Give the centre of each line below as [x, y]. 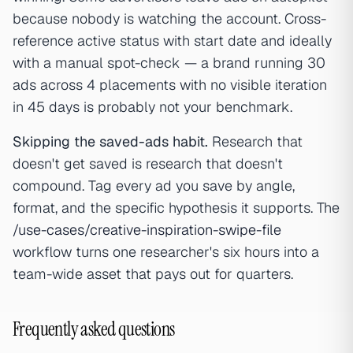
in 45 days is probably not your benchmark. [152, 107]
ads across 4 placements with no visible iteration [170, 85]
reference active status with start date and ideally [172, 41]
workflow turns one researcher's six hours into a [166, 252]
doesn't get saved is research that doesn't [148, 164]
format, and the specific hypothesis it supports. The [176, 208]
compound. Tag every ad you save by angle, [154, 186]
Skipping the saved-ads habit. [110, 142]
